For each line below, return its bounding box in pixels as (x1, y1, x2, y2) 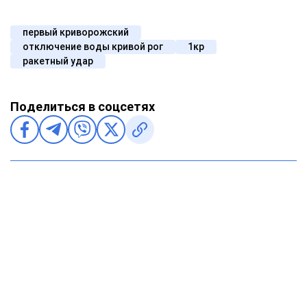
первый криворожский (23, 26, 129, 38)
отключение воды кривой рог (23, 40, 163, 52)
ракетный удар (23, 55, 93, 66)
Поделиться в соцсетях (10, 99, 155, 114)
